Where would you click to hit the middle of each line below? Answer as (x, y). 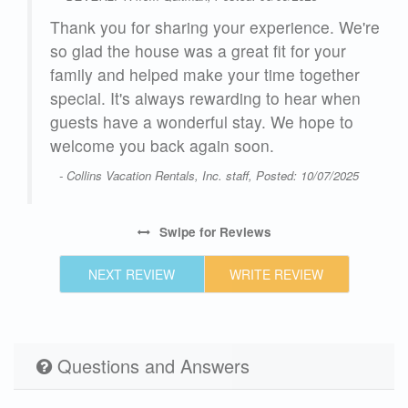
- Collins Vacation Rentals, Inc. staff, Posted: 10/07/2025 (209, 175)
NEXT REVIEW (132, 274)
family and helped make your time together (205, 74)
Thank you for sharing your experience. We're (215, 26)
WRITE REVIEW (276, 274)
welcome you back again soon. (162, 145)
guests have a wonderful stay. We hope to (202, 121)
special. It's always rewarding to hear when (205, 97)
